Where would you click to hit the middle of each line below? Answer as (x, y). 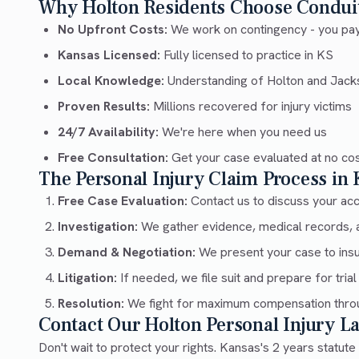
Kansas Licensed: (109, 55)
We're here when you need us (243, 132)
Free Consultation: (113, 158)
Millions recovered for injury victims (251, 107)
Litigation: (87, 278)
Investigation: (98, 227)
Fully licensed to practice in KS (247, 55)
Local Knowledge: (111, 81)
